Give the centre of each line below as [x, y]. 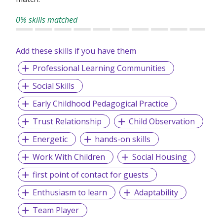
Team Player [55, 210]
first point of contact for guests [90, 175]
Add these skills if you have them [76, 51]
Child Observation [162, 122]
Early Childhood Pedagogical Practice [100, 104]
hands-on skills [122, 139]
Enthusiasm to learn [70, 193]
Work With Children [69, 157]
